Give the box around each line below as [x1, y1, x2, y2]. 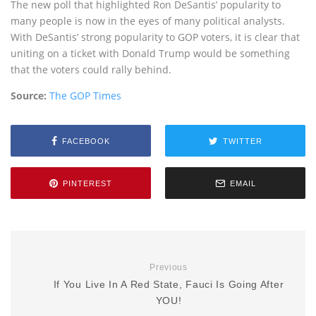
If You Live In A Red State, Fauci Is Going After [53, 279, 284, 290]
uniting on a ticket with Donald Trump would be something [11, 47, 290, 60]
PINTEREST [63, 178, 112, 188]
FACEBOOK [62, 136, 110, 145]
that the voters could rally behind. [11, 63, 171, 76]
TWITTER [222, 136, 262, 145]
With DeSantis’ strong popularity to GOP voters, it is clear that [11, 30, 300, 44]
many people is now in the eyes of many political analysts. [11, 14, 285, 28]
